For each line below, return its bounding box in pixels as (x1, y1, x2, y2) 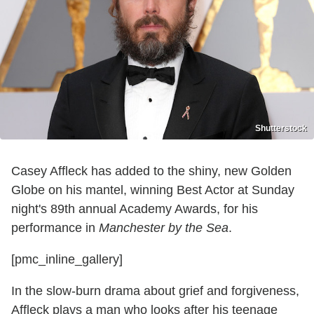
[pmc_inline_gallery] (11, 252, 123, 266)
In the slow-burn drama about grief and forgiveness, (11, 283, 299, 298)
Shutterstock (255, 123, 307, 133)
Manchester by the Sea (99, 220, 228, 235)
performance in (11, 220, 99, 235)
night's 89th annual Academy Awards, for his (11, 201, 258, 216)
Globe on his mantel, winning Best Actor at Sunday (11, 182, 294, 197)
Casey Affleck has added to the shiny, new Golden (11, 163, 292, 178)
